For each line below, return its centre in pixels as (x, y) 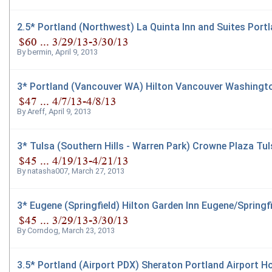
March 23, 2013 (88, 231)
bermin (39, 52)
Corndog (43, 231)
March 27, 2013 (98, 171)
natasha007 (48, 171)
